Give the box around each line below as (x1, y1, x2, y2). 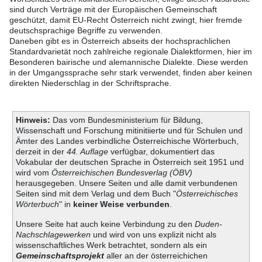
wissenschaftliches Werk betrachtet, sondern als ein (15, 240, 207, 250)
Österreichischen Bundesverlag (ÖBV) (51, 167, 192, 177)
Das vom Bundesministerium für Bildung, (50, 115, 203, 125)
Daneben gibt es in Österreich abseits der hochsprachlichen (9, 36, 230, 46)
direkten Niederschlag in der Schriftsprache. (9, 78, 171, 88)
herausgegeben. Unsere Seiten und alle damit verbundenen (15, 178, 237, 188)
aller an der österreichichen (104, 250, 208, 260)
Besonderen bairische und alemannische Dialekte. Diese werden (9, 57, 248, 67)
